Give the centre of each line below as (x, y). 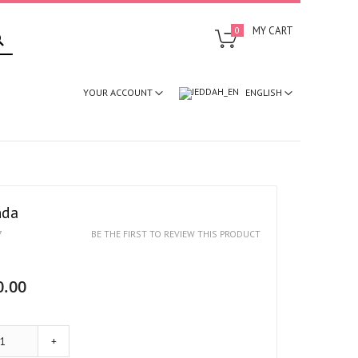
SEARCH (22, 30)
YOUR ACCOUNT (119, 92)
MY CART (272, 31)
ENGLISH (263, 92)
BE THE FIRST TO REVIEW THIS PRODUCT (176, 234)
